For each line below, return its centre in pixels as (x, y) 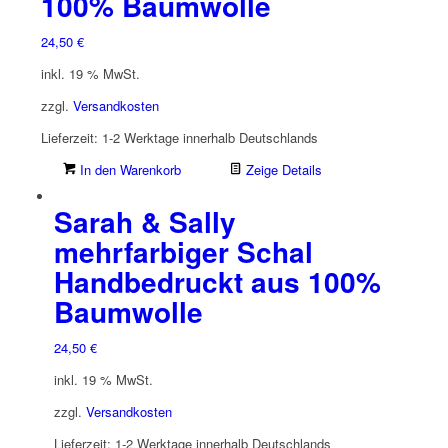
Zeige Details (281, 169)
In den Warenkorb (128, 169)
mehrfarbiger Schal (183, 251)
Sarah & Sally (144, 221)
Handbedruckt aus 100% (217, 281)
